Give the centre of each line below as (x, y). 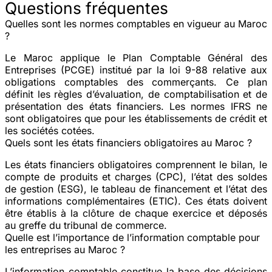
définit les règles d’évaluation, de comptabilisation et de (136, 94)
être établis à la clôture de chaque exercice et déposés (136, 213)
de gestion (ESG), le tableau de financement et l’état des (136, 189)
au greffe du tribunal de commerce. (86, 225)
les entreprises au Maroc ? (65, 249)
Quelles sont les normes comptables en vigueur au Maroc (136, 23)
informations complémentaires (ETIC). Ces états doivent (136, 201)
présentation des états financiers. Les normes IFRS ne (136, 106)
